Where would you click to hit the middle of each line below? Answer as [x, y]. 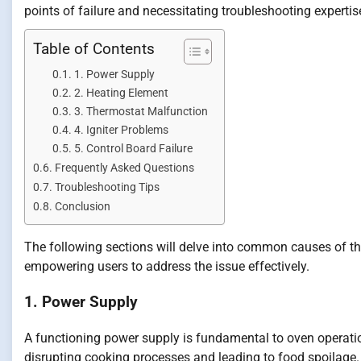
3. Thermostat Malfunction [141, 111]
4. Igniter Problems [121, 129]
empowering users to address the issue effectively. [167, 266]
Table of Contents [94, 48]
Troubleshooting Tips [107, 187]
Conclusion [82, 206]
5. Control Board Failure [133, 148]
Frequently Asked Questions [124, 168]
